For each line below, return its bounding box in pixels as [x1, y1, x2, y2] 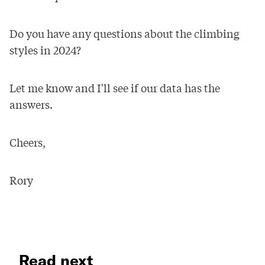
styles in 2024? [9, 42, 81, 58]
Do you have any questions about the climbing [9, 25, 240, 41]
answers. [9, 96, 53, 112]
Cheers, [9, 134, 46, 150]
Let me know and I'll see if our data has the [9, 80, 220, 96]
